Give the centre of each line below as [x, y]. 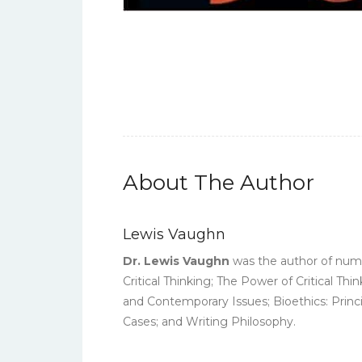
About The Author [219, 183]
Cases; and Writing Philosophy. [209, 322]
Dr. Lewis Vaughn [176, 261]
